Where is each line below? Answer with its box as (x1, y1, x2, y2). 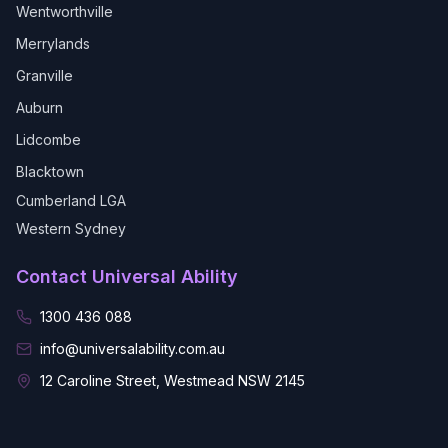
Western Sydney (16, 220, 126, 237)
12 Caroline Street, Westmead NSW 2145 (40, 372, 305, 389)
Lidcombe (16, 131, 81, 148)
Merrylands (16, 35, 90, 52)
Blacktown (16, 163, 84, 180)
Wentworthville (16, 3, 113, 20)
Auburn (16, 99, 63, 116)
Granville (16, 67, 73, 84)
